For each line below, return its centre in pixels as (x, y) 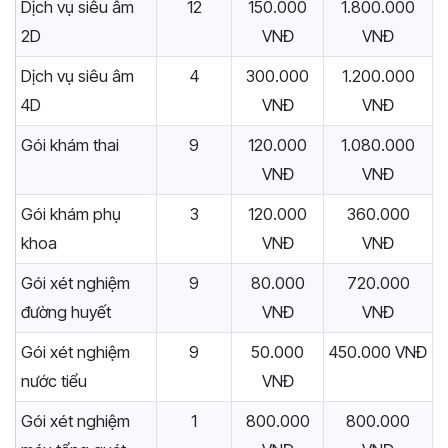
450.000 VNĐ (378, 352)
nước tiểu (54, 381)
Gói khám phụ (71, 214)
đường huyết (66, 312)
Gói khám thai (70, 145)
